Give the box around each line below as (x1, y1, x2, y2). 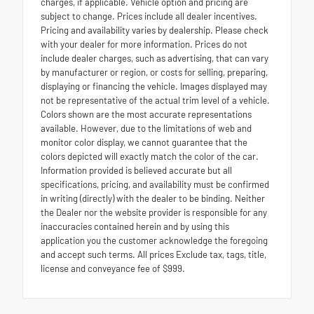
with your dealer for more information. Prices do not (41, 38, 247, 50)
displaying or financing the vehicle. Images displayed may (41, 80, 267, 92)
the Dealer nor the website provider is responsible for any (41, 206, 267, 218)
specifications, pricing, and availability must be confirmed (41, 178, 269, 190)
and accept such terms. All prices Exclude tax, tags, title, (41, 248, 266, 260)
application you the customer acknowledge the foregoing (41, 234, 268, 246)
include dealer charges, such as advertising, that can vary (41, 52, 268, 64)
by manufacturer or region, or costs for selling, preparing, (41, 66, 268, 78)
